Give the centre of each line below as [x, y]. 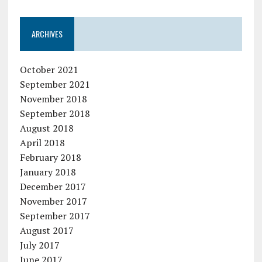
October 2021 [49, 70]
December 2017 [53, 187]
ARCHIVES [47, 34]
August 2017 [46, 230]
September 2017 [55, 216]
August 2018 [46, 128]
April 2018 [42, 143]
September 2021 [55, 84]
